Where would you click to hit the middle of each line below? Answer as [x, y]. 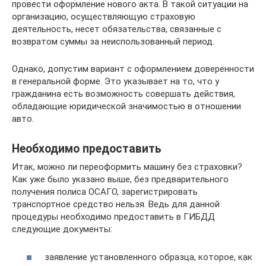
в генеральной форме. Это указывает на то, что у [115, 81]
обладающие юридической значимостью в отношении [126, 106]
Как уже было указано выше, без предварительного [120, 179]
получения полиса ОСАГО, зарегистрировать [105, 192]
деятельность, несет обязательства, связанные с [117, 29]
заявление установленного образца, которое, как [148, 257]
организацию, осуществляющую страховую [104, 17]
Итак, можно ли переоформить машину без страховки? [127, 167]
